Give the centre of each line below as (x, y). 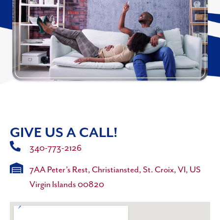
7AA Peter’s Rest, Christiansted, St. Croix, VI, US (115, 170)
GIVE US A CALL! (64, 133)
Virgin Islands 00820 (67, 184)
